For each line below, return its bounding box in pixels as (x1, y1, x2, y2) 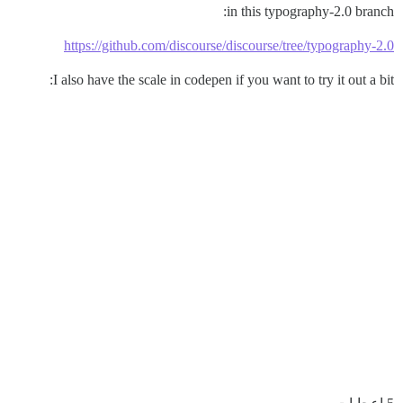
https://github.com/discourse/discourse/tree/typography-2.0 (64, 37, 394, 53)
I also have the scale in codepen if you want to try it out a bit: (53, 71, 394, 87)
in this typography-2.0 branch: (227, 3, 394, 19)
